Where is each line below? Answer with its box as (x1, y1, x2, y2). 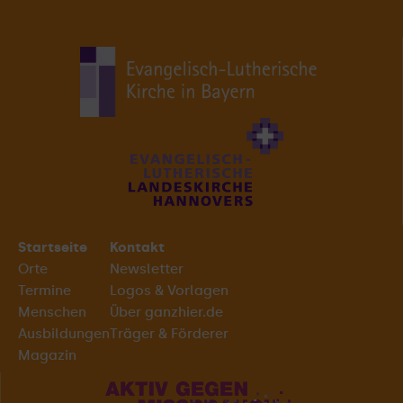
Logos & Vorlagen (110, 282, 228, 300)
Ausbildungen (18, 326, 110, 343)
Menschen (18, 304, 86, 321)
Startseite (18, 239, 87, 256)
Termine (18, 282, 71, 300)
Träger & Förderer (110, 326, 228, 343)
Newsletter (110, 261, 184, 278)
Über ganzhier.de (110, 304, 223, 321)
